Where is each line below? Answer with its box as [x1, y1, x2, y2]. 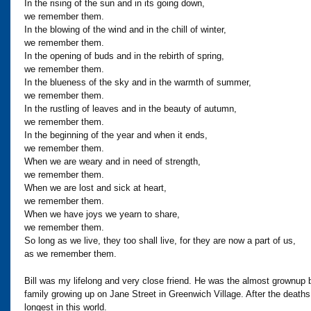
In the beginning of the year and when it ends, [24, 129, 208, 140]
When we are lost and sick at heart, [24, 182, 167, 193]
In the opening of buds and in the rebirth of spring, [24, 50, 224, 61]
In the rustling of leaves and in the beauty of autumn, [24, 103, 237, 114]
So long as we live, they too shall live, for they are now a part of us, [24, 235, 296, 246]
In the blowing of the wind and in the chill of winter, [24, 24, 226, 35]
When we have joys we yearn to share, [24, 208, 180, 219]
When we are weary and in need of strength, [24, 155, 201, 167]
